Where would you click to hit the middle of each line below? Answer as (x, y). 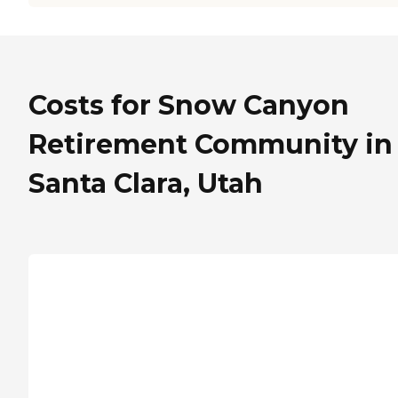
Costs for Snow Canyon (189, 105)
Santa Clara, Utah (146, 183)
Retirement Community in (211, 144)
